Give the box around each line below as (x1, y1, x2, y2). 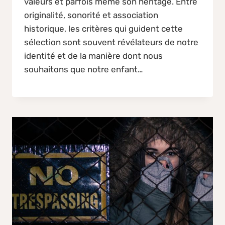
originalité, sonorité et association (24, 10, 158, 21)
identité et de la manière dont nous (24, 51, 163, 61)
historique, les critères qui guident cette (24, 24, 183, 34)
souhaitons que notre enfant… (24, 64, 143, 75)
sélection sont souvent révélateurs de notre (24, 37, 198, 48)
